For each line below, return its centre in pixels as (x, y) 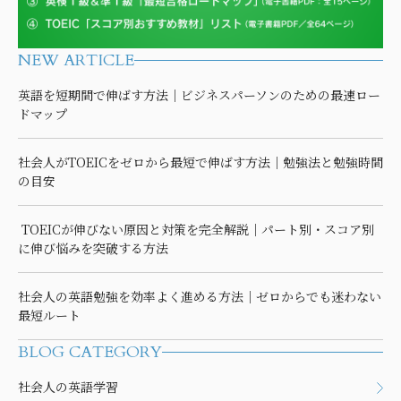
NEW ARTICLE (76, 61)
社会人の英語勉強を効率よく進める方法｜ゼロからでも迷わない (200, 297)
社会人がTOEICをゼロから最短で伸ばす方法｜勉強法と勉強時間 (200, 162)
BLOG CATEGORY (90, 353)
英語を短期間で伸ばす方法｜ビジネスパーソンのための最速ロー (199, 95)
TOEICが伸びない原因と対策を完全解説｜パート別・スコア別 (196, 230)
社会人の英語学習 (68, 387)
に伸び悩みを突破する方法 (93, 248)
